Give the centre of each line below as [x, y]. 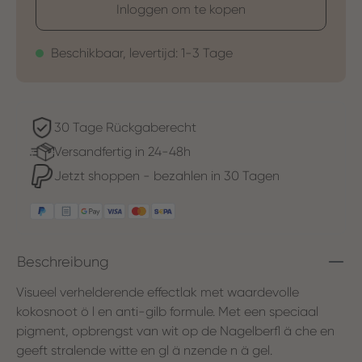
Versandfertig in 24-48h [122, 151]
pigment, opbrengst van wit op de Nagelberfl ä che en [175, 330]
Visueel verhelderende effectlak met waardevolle [158, 292]
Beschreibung [63, 261]
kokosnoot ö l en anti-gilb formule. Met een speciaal [167, 311]
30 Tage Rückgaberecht [125, 127]
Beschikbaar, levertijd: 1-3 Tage [140, 53]
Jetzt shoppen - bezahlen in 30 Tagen [167, 175]
